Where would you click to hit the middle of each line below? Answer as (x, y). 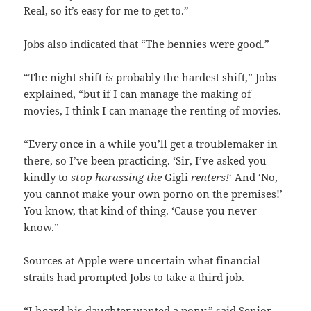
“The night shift (65, 77)
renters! (209, 177)
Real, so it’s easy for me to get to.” (107, 11)
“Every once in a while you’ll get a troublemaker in (151, 144)
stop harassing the (118, 177)
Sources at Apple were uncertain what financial (142, 261)
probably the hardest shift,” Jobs (195, 77)
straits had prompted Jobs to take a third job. (134, 277)
